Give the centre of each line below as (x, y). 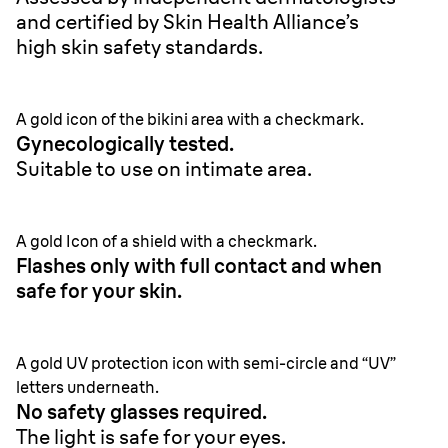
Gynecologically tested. (125, 143)
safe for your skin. (99, 290)
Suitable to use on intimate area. (164, 168)
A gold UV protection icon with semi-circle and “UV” (206, 363)
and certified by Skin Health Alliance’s (187, 21)
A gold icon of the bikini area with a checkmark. (190, 119)
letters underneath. (87, 387)
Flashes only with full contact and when (199, 265)
